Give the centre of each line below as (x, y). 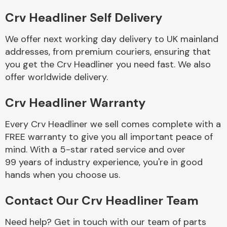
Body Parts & (155, 28)
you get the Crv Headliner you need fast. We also (108, 64)
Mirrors (155, 37)
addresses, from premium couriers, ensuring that (108, 52)
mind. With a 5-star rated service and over (95, 149)
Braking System (155, 144)
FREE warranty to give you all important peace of (109, 137)
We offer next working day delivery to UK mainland (112, 39)
